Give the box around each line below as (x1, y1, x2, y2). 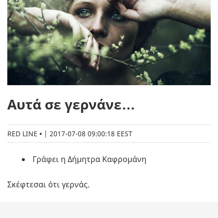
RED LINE (7, 129, 37, 139)
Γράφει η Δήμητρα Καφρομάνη (31, 154, 146, 165)
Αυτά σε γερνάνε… (7, 95, 135, 114)
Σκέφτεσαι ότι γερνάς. (7, 179, 90, 190)
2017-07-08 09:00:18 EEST (50, 129, 132, 139)
